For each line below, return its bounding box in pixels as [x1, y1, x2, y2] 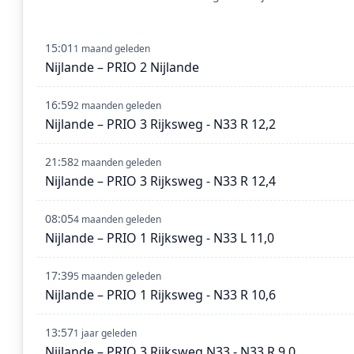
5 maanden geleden [73, 269, 161, 284]
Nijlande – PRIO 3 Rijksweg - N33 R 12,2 [45, 115, 276, 134]
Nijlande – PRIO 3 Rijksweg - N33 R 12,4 [45, 172, 276, 190]
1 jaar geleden [73, 326, 137, 341]
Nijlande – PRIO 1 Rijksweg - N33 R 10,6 [45, 286, 276, 304]
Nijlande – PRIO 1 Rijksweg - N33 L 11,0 [45, 229, 274, 247]
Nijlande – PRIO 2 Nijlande [45, 58, 199, 77]
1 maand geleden [73, 42, 150, 56]
